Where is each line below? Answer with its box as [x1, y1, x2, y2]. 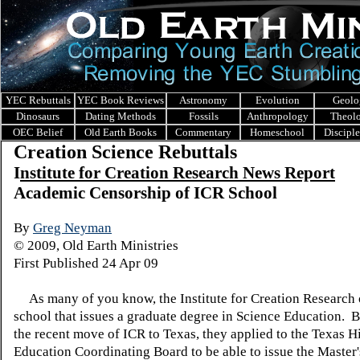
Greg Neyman [33, 220, 112, 235]
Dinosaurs [16, 110, 59, 122]
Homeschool [250, 126, 305, 138]
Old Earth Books [84, 126, 157, 138]
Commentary [175, 126, 231, 138]
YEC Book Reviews [77, 94, 164, 106]
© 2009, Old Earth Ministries [14, 238, 178, 253]
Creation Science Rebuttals [14, 141, 237, 162]
